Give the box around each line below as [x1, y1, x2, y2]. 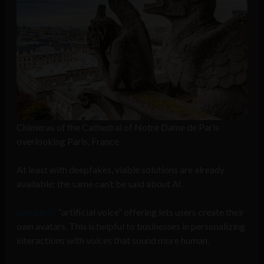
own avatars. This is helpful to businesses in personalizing [16, 220, 245, 232]
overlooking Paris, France [16, 136, 119, 147]
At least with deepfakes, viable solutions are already [16, 164, 225, 176]
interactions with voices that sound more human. [16, 235, 209, 246]
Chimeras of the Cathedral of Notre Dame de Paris [16, 121, 219, 133]
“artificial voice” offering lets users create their [57, 206, 245, 218]
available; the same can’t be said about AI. [16, 178, 183, 190]
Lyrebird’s [16, 206, 57, 218]
